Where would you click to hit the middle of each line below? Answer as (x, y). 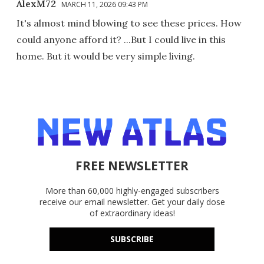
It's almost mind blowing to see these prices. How (129, 23)
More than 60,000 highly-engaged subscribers (132, 190)
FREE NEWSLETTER (132, 165)
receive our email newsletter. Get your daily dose (132, 202)
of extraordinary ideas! (132, 213)
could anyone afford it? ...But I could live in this (121, 39)
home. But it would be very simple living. (106, 56)
